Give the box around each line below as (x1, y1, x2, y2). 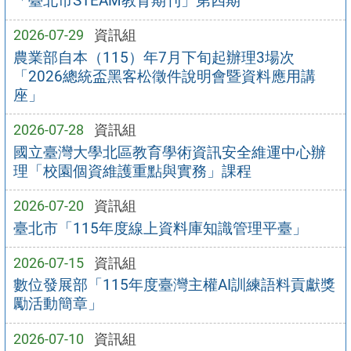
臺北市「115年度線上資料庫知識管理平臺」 (13, 219, 307, 237)
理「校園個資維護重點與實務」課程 (13, 161, 251, 180)
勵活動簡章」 (13, 295, 103, 313)
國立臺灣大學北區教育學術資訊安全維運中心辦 (13, 143, 326, 161)
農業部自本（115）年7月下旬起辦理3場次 (13, 48, 295, 67)
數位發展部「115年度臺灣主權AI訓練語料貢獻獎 (13, 276, 335, 295)
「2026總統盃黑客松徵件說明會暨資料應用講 (13, 67, 316, 85)
